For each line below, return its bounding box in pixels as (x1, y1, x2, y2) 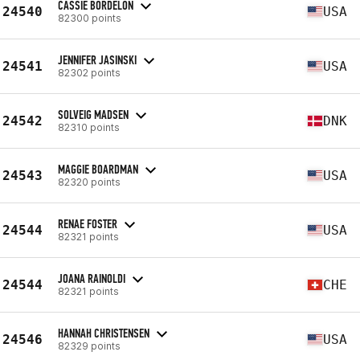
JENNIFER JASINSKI (58, 51, 137, 67)
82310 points (58, 121, 120, 133)
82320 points (58, 175, 121, 188)
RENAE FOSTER (58, 215, 117, 231)
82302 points (58, 66, 121, 79)
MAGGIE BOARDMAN (58, 161, 138, 177)
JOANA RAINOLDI (58, 270, 125, 286)
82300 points (58, 11, 121, 24)
